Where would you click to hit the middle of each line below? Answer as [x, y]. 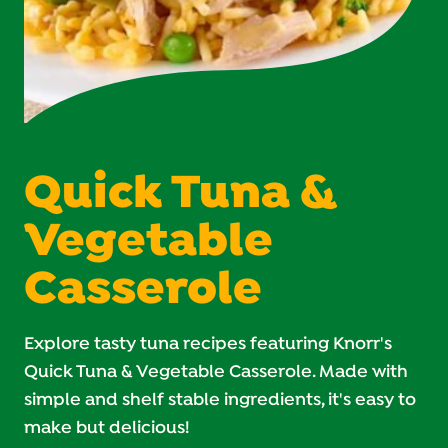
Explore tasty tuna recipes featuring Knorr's [208, 344]
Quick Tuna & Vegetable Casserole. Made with [216, 372]
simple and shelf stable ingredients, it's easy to [220, 400]
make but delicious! [107, 428]
